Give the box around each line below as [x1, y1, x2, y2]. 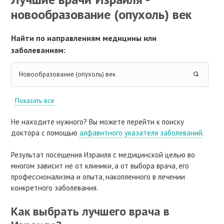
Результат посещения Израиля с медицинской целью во [11, 150, 195, 160]
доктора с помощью [11, 128, 80, 138]
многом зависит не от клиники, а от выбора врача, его [11, 161, 189, 171]
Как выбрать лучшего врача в [11, 203, 170, 219]
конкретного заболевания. [11, 183, 98, 193]
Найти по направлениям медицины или [11, 32, 157, 43]
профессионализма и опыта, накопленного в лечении [11, 172, 185, 182]
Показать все [15, 96, 55, 105]
